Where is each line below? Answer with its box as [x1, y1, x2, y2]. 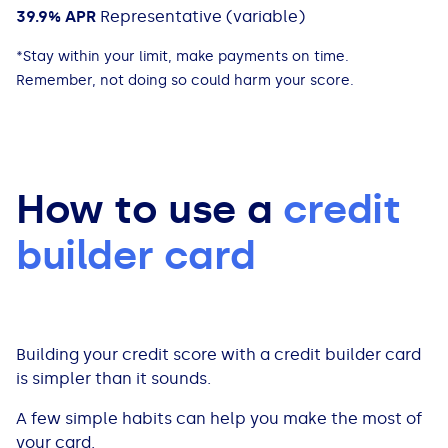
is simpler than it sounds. [16, 369, 211, 389]
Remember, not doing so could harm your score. [16, 72, 354, 90]
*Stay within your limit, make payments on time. [16, 48, 349, 66]
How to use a [16, 185, 283, 235]
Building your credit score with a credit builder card [16, 345, 421, 365]
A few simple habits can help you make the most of [16, 409, 422, 429]
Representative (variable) [100, 7, 305, 27]
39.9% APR [16, 7, 100, 27]
